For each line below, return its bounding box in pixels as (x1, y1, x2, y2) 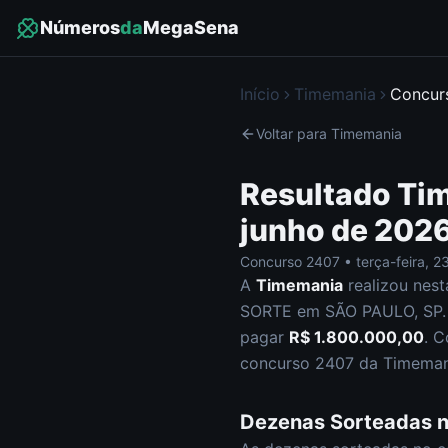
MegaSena (143, 17, 239, 38)
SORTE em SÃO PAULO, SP (240, 301, 442, 321)
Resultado (240, 176, 397, 212)
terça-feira (356, 253, 425, 270)
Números (40, 17, 120, 38)
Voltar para (256, 125, 331, 142)
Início (240, 84, 280, 104)
